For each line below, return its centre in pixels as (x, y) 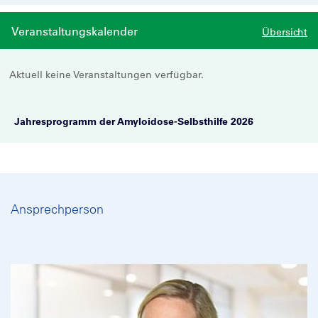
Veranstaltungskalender (75, 31)
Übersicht (285, 32)
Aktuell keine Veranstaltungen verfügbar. (106, 75)
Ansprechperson (57, 209)
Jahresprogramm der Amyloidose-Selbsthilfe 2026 (134, 121)
